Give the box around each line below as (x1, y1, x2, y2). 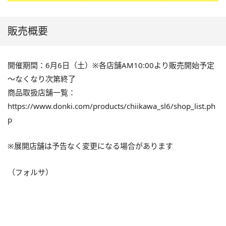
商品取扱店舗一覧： (8, 87, 76, 98)
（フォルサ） (8, 167, 53, 178)
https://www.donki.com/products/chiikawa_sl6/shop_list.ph (8, 101, 215, 111)
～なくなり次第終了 (8, 74, 76, 84)
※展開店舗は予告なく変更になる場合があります (8, 141, 173, 151)
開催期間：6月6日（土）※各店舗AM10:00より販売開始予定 (8, 60, 214, 71)
